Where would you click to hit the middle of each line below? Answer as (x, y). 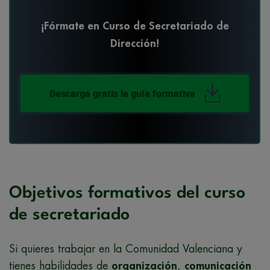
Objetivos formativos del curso (127, 194)
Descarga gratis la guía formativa (122, 94)
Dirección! (135, 44)
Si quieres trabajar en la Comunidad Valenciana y (126, 249)
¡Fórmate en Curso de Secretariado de (135, 26)
